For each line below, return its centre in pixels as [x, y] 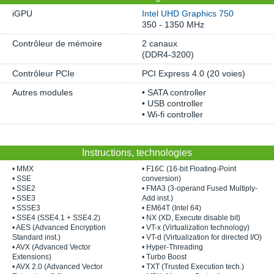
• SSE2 [24, 188]
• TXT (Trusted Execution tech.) [193, 267]
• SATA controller [174, 92]
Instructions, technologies [137, 153]
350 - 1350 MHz [173, 24]
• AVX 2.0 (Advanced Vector [57, 267]
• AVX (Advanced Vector [51, 247]
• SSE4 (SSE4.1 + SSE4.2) [56, 218]
